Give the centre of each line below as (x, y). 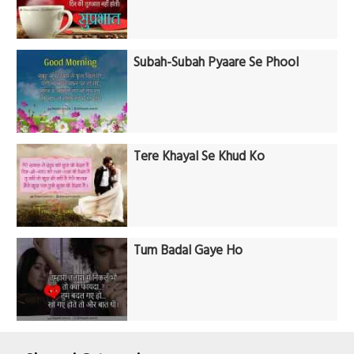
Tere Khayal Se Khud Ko (200, 157)
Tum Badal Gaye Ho (188, 251)
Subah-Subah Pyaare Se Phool (217, 63)
